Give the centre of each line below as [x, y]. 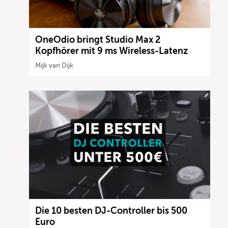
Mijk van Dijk [54, 65]
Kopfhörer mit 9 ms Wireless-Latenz [112, 51]
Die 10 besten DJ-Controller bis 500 [111, 210]
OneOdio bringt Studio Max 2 [98, 39]
